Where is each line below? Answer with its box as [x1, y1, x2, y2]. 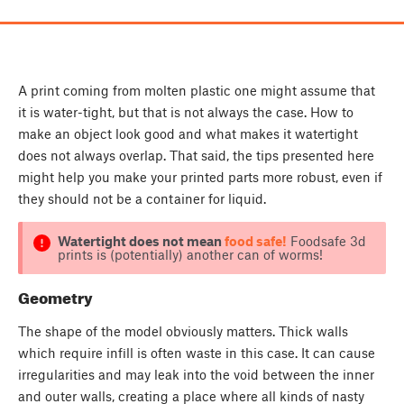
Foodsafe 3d [286, 233, 366, 250]
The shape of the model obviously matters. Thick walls [18, 322, 348, 339]
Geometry [18, 288, 93, 307]
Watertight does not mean [57, 233, 225, 250]
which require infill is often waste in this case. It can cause [18, 344, 375, 361]
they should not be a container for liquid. [18, 190, 266, 207]
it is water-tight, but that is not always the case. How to [18, 104, 353, 121]
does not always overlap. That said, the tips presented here [18, 147, 374, 164]
